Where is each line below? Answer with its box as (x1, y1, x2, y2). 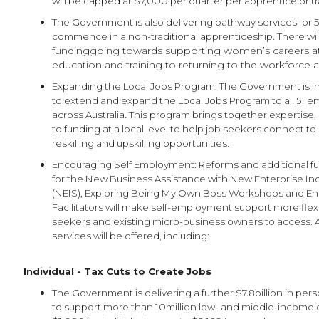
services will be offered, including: (52, 230, 209, 241)
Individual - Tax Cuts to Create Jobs (23, 266, 211, 277)
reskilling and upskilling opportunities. (52, 137, 229, 149)
